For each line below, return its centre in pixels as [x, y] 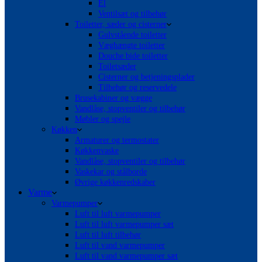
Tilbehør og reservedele [137, 87]
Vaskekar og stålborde [111, 172]
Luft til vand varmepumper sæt [126, 256]
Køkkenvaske [97, 151]
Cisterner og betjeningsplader [146, 77]
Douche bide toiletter [133, 56]
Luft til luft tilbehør [108, 235]
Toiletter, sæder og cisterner [121, 24]
